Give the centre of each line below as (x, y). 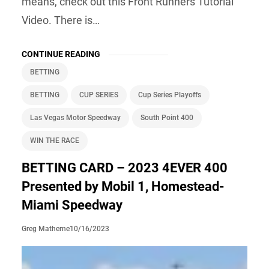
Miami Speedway (72, 205)
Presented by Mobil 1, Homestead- (123, 186)
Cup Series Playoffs (170, 95)
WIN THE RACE (55, 140)
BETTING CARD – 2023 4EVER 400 (125, 168)
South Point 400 (167, 117)
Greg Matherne (46, 229)
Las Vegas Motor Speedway (75, 117)
